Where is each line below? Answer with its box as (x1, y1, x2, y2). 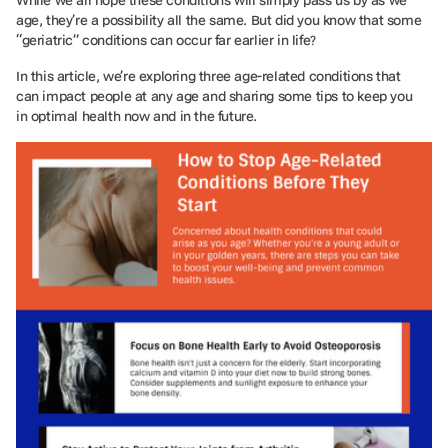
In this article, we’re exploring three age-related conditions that (16, 66, 401, 85)
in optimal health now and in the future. (16, 106, 261, 125)
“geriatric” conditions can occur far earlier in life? (16, 30, 320, 49)
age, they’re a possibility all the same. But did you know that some (16, 10, 422, 29)
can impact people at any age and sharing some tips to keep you (16, 86, 413, 105)
